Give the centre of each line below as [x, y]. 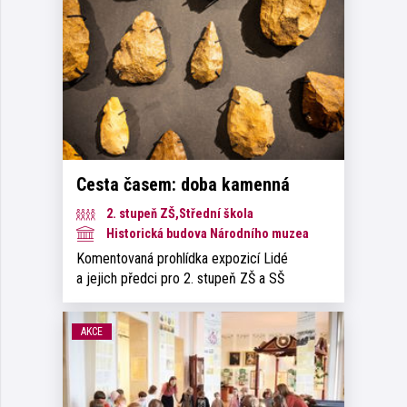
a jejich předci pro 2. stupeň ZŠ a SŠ [180, 278]
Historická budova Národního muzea [206, 233]
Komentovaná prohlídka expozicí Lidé [182, 258]
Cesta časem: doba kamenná [183, 184]
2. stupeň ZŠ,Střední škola [179, 213]
